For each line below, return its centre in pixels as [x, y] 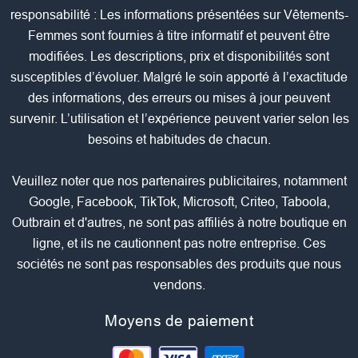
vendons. [179, 285]
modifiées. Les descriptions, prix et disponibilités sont [179, 57]
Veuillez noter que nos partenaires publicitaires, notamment [179, 181]
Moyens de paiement [179, 321]
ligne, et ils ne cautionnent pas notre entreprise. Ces [179, 244]
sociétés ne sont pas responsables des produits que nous [179, 265]
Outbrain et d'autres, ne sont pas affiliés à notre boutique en [179, 223]
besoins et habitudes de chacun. [179, 140]
